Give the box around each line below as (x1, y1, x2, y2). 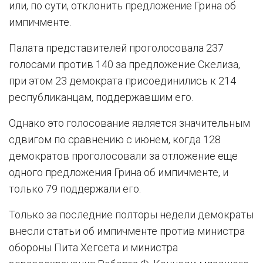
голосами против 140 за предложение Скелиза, (9, 58, 240, 71)
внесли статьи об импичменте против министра (9, 225, 245, 238)
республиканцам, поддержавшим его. (9, 91, 193, 104)
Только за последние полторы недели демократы (9, 208, 254, 221)
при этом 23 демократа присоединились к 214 (9, 75, 236, 87)
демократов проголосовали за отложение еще (9, 150, 238, 163)
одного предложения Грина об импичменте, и (9, 166, 228, 179)
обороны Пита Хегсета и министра (9, 241, 178, 254)
